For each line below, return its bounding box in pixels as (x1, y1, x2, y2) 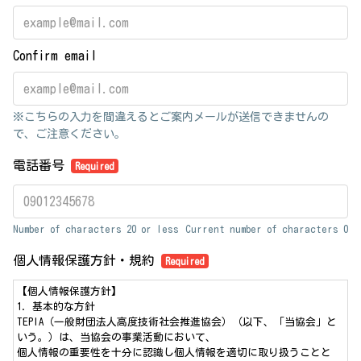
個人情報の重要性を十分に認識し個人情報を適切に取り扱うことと (17, 347, 331, 359)
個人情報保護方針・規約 (13, 254, 161, 268)
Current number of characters (185, 224, 343, 235)
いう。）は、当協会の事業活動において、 (17, 332, 216, 343)
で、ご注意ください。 (13, 128, 126, 140)
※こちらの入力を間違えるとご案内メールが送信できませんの (13, 111, 329, 123)
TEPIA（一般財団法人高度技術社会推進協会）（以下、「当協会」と (17, 317, 337, 328)
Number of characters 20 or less (13, 224, 179, 235)
